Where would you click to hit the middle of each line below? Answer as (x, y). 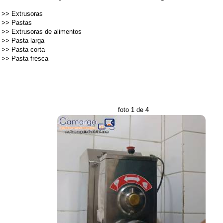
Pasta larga (28, 41)
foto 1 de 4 (134, 110)
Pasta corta (28, 50)
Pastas (22, 23)
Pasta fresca (30, 58)
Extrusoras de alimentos (47, 32)
